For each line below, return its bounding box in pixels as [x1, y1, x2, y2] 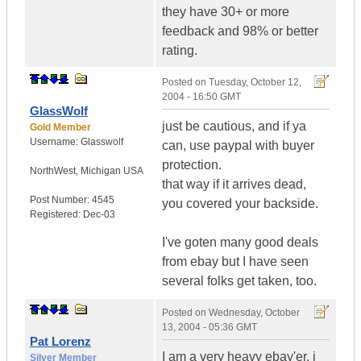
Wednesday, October [209, 307, 300, 319]
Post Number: [30, 194, 92, 206]
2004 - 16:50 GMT [162, 91, 241, 103]
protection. [162, 158, 222, 172]
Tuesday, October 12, [209, 77, 301, 89]
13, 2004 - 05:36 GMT [162, 322, 257, 334]
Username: [30, 136, 81, 148]
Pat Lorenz [30, 334, 91, 349]
